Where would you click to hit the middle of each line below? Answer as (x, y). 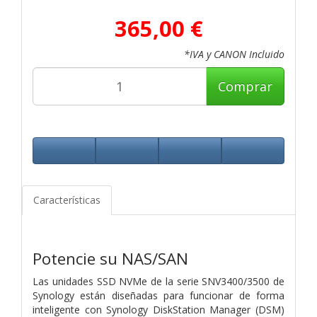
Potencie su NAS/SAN (110, 258)
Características (67, 200)
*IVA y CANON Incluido (234, 54)
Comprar (245, 86)
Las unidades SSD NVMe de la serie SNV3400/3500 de (158, 281)
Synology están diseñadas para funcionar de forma (158, 295)
